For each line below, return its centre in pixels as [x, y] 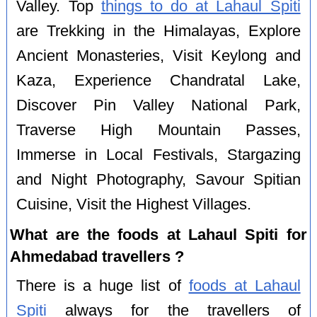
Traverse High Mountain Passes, [158, 131]
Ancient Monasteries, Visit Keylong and [158, 56]
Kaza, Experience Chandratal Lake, [158, 81]
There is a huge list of [103, 286]
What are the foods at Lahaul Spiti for [158, 234]
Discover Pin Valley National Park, [158, 106]
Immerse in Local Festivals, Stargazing [158, 155]
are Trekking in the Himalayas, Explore [158, 31]
